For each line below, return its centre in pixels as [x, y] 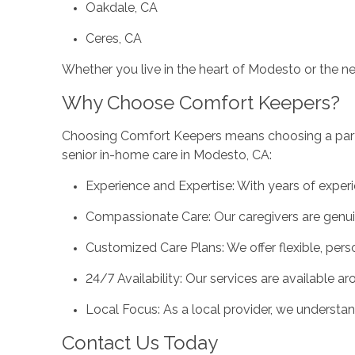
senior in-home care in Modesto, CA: [166, 155]
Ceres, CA [113, 38]
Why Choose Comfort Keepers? [200, 102]
